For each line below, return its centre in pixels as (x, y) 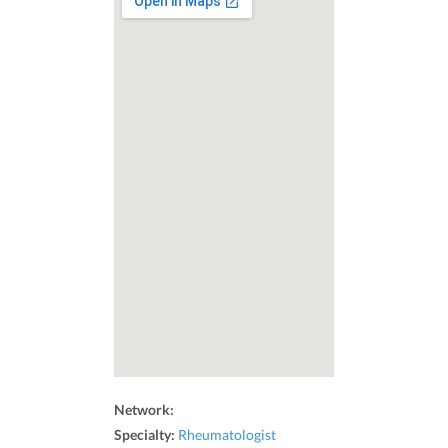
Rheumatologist (227, 434)
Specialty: (146, 434)
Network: (145, 409)
